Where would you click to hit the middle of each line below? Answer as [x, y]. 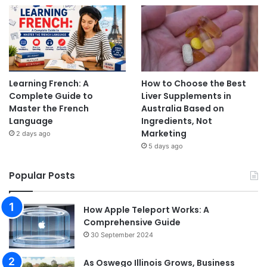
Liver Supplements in [186, 96]
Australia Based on [182, 109]
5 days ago [165, 146]
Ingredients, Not [176, 121]
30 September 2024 [122, 235]
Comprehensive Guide [132, 223]
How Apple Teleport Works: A [146, 210]
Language [31, 121]
